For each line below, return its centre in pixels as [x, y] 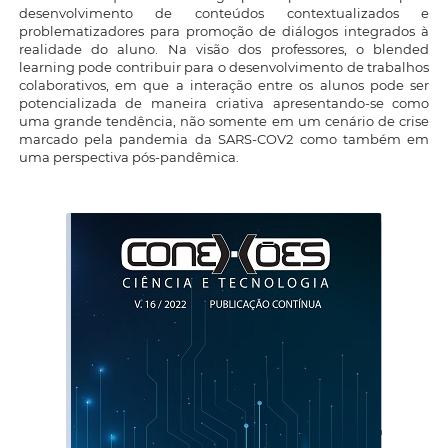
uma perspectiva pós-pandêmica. [128, 157]
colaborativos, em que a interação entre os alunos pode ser [224, 85]
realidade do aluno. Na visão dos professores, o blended [224, 49]
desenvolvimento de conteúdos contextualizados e [224, 13]
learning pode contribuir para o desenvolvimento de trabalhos [224, 67]
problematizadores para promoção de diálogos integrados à [224, 31]
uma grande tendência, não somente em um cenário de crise [224, 121]
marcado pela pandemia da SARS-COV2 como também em [224, 139]
